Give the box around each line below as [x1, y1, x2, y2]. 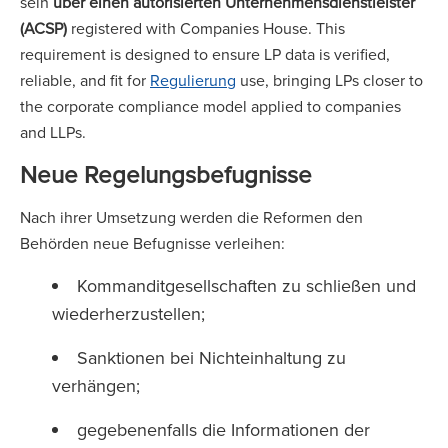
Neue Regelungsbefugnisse [20, 157, 312, 191]
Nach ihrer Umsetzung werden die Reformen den [20, 206, 363, 228]
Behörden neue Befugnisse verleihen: [20, 232, 289, 254]
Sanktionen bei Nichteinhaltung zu [77, 345, 346, 370]
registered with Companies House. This [67, 17, 345, 39]
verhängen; [52, 373, 145, 398]
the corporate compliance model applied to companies [20, 95, 401, 117]
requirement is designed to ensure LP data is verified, [20, 43, 390, 65]
